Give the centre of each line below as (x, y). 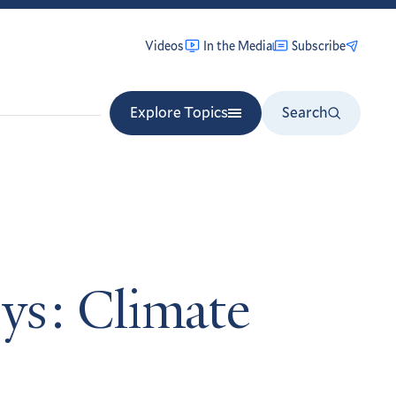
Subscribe (319, 45)
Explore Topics (179, 112)
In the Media (238, 45)
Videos (164, 45)
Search (305, 112)
